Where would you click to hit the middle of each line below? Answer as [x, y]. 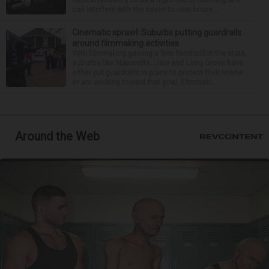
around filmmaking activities [125, 43]
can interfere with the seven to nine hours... [145, 9]
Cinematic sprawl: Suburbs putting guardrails [157, 32]
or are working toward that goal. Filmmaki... [144, 82]
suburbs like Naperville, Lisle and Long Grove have [158, 62]
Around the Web [57, 136]
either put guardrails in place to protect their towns [157, 72]
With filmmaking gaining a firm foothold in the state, [159, 53]
